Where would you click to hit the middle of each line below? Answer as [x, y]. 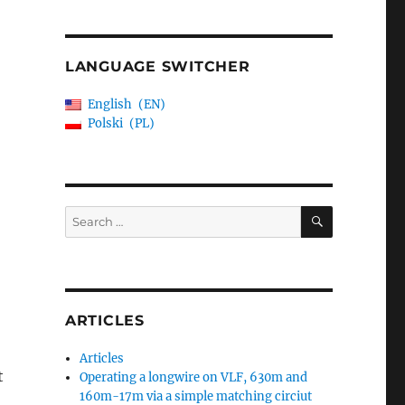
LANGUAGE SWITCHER [157, 66]
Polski [105, 123]
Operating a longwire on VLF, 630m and [194, 377]
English [109, 104]
